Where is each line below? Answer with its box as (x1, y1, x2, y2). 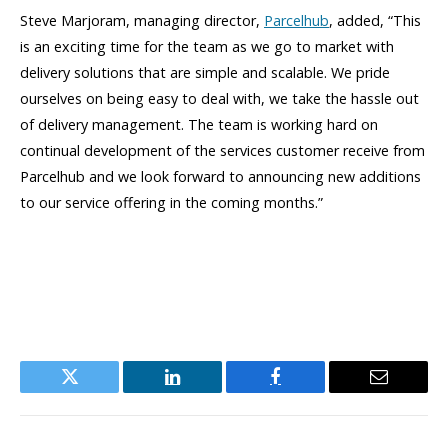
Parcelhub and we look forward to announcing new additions (20, 167, 421, 187)
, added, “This (329, 11, 421, 31)
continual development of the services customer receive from (20, 141, 425, 161)
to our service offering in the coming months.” (20, 193, 323, 213)
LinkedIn (171, 382, 237, 401)
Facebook (274, 382, 344, 401)
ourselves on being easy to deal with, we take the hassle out (20, 89, 419, 109)
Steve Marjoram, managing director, (20, 11, 264, 31)
